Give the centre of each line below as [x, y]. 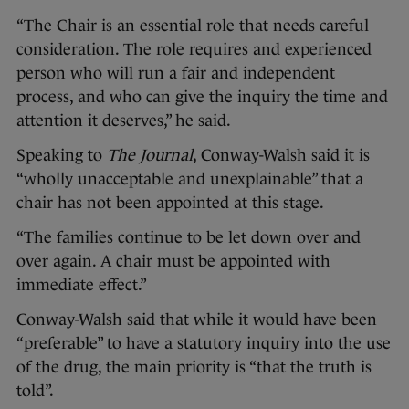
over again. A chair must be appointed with [173, 262]
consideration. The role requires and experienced [194, 50]
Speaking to [62, 156]
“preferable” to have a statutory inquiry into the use [204, 344]
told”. [35, 391]
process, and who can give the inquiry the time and [202, 97]
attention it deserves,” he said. [124, 121]
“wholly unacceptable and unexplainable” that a [190, 179]
